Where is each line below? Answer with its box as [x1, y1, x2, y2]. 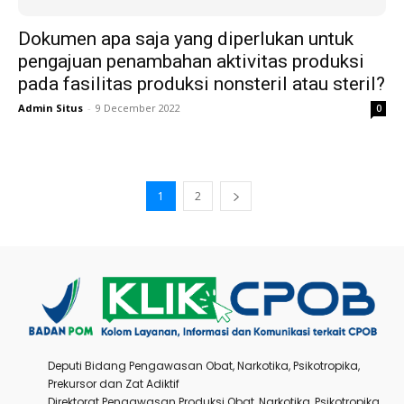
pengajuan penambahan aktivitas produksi [18, 50, 364, 72]
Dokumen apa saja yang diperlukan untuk [18, 27, 353, 50]
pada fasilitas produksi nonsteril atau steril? [18, 72, 385, 95]
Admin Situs [18, 100, 83, 115]
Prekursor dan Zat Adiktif [48, 376, 179, 392]
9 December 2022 [96, 100, 180, 115]
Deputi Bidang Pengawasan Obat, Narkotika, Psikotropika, [48, 358, 360, 374]
